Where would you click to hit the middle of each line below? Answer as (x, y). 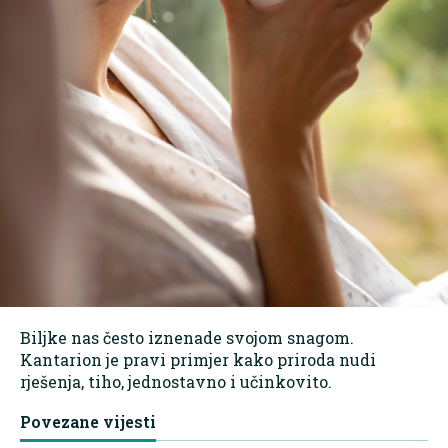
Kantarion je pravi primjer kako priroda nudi (198, 360)
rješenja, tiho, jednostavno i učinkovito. (176, 382)
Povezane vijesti (88, 422)
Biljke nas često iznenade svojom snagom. (187, 338)
